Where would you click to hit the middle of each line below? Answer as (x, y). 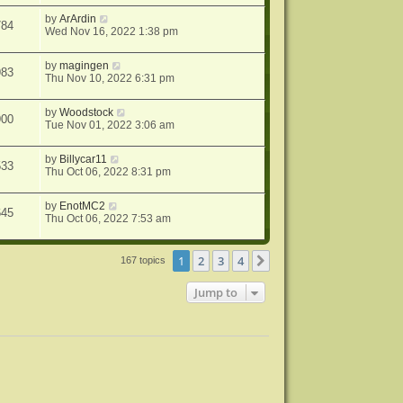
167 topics (145, 260)
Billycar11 (84, 159)
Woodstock (87, 112)
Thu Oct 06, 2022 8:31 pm (108, 172)
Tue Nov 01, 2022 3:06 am (110, 125)
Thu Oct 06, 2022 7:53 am (108, 219)
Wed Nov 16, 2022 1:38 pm (112, 31)
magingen (85, 66)
